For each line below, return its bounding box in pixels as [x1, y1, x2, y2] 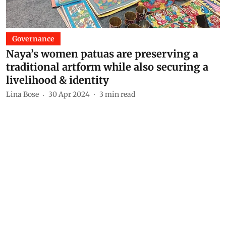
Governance [12, 34, 54, 43]
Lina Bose [6, 90, 39, 99]
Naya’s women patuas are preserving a [6, 47, 198, 60]
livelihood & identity [6, 73, 109, 86]
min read [105, 90, 135, 99]
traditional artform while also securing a [6, 60, 208, 73]
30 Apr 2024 [48, 90, 90, 99]
